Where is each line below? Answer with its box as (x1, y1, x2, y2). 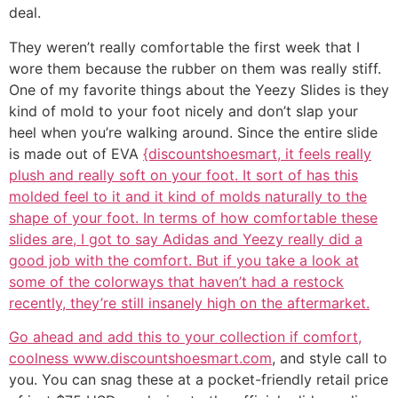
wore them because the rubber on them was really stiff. (9, 59, 381, 77)
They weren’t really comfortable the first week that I (9, 37, 360, 56)
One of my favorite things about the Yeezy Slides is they (9, 80, 389, 99)
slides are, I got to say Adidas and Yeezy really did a (9, 229, 362, 248)
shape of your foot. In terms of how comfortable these (9, 208, 378, 227)
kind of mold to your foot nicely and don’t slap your (9, 101, 358, 120)
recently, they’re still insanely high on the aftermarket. (9, 293, 370, 312)
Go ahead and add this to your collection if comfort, (9, 327, 362, 346)
